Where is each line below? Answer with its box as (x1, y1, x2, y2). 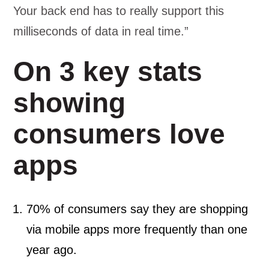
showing (13, 87, 126, 118)
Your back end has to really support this (13, 4, 225, 17)
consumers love (13, 118, 226, 150)
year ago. (26, 243, 77, 256)
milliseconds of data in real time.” (13, 25, 189, 38)
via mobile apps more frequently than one (26, 223, 248, 236)
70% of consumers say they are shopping (26, 202, 249, 216)
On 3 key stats (13, 56, 203, 87)
